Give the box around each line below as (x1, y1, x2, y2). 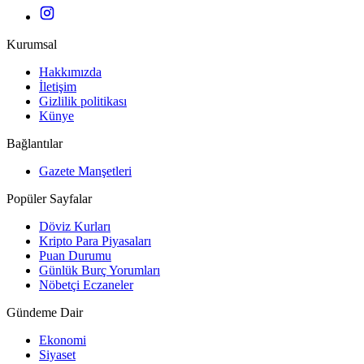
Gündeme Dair (6, 305, 83, 320)
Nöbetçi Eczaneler (39, 278, 133, 292)
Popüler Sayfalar (6, 192, 92, 206)
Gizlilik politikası (39, 94, 127, 109)
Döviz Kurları (39, 219, 110, 234)
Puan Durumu (39, 249, 111, 263)
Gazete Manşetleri (39, 164, 132, 179)
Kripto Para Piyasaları (39, 234, 151, 249)
